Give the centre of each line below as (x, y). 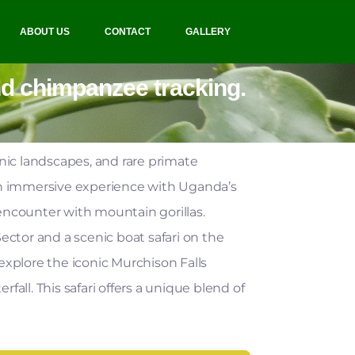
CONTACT (128, 32)
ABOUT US (45, 32)
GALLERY (208, 32)
